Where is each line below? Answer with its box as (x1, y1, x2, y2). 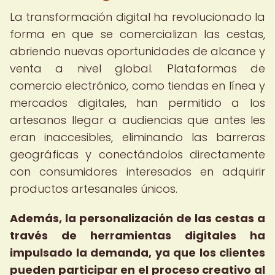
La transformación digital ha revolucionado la (10, 9, 265, 25)
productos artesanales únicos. (10, 181, 177, 196)
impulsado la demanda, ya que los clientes (10, 245, 265, 260)
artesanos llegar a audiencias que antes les (10, 112, 265, 128)
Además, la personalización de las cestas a (10, 211, 265, 226)
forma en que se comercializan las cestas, (10, 26, 265, 42)
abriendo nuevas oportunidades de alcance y (10, 44, 265, 59)
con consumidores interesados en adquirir (10, 164, 265, 179)
